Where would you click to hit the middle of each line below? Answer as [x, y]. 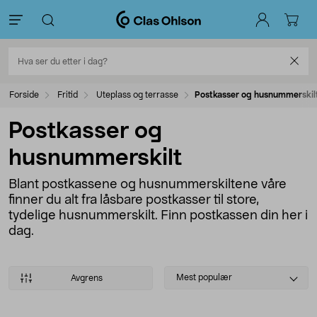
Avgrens [86, 278]
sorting [183, 289]
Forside [24, 95]
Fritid [68, 95]
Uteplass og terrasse [137, 95]
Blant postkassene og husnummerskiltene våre [148, 185]
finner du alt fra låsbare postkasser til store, [134, 200]
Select [181, 273]
